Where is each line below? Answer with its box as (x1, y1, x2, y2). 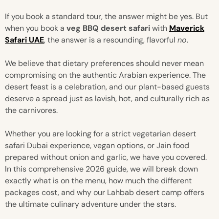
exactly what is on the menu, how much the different (5, 175, 192, 186)
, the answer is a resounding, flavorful (44, 35, 177, 45)
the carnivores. (5, 105, 58, 116)
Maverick (169, 23, 204, 34)
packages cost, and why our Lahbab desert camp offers (5, 187, 204, 198)
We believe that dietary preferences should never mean (5, 58, 204, 69)
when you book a (5, 23, 66, 34)
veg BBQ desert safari (66, 23, 150, 34)
